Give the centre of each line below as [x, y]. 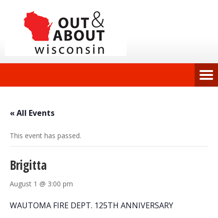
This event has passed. [45, 136]
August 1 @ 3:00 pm [41, 184]
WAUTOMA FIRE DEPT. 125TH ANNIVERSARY [91, 205]
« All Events [32, 113]
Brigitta [28, 165]
